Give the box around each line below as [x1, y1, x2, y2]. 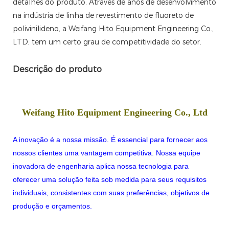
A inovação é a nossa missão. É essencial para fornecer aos [13, 135, 208, 144]
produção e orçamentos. [13, 202, 92, 211]
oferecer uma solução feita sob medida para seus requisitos [13, 175, 207, 184]
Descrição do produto [13, 64, 102, 75]
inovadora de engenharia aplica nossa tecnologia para [13, 162, 189, 171]
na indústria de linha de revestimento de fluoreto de [13, 11, 194, 20]
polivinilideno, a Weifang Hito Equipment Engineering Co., [13, 24, 214, 34]
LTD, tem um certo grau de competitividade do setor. [13, 37, 201, 47]
